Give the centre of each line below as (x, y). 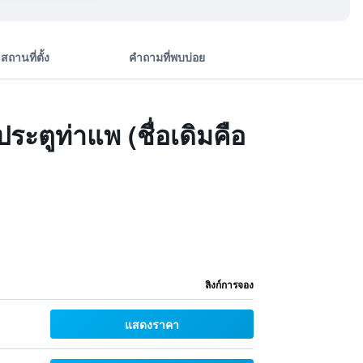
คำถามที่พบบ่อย (167, 56)
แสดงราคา (152, 324)
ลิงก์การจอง (229, 284)
